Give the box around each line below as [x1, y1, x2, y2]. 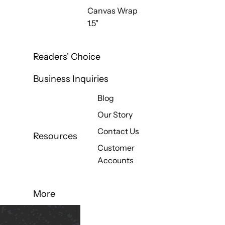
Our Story [97, 109, 133, 120]
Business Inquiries [33, 73, 108, 84]
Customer [97, 142, 135, 153]
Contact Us [97, 126, 139, 136]
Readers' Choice [33, 51, 100, 62]
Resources [33, 131, 77, 142]
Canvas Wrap [87, 5, 138, 16]
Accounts [97, 155, 134, 165]
